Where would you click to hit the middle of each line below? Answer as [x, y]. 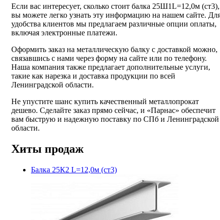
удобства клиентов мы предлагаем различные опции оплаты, [114, 24]
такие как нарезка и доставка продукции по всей [93, 76]
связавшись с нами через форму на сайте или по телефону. [109, 58]
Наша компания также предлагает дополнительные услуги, [111, 67]
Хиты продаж [47, 149]
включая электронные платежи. [64, 32]
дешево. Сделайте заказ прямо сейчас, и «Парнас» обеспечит [113, 110]
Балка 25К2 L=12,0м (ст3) [74, 169]
